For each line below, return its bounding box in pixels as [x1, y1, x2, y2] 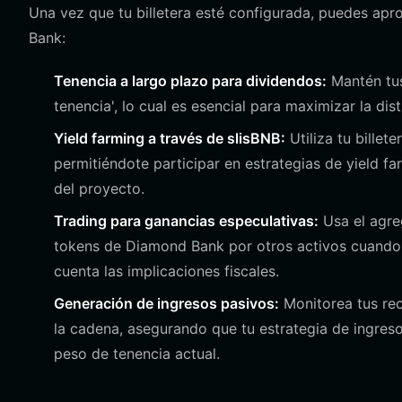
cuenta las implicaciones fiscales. [54, 262, 279, 280]
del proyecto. [54, 179, 144, 197]
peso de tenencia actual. [54, 345, 220, 363]
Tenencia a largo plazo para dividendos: [54, 72, 327, 90]
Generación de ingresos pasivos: [54, 294, 279, 312]
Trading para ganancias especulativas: [54, 212, 319, 230]
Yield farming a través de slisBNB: [54, 129, 285, 147]
